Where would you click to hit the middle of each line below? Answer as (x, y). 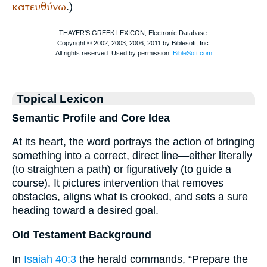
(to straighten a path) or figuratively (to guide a (122, 170)
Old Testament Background (82, 235)
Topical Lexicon (60, 98)
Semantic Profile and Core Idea (91, 118)
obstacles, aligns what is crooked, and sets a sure (130, 197)
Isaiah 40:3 (50, 259)
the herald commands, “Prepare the (162, 259)
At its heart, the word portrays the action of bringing (133, 142)
